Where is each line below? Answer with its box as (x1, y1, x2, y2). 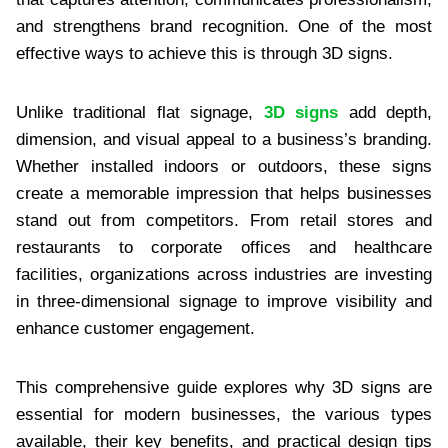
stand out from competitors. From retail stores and (16, 210, 432, 230)
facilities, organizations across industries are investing (16, 264, 432, 284)
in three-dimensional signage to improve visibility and (16, 291, 432, 311)
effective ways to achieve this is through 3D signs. (16, 43, 393, 63)
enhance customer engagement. (16, 318, 255, 338)
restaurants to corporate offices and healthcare (16, 237, 432, 257)
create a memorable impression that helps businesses (16, 183, 432, 203)
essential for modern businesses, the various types (16, 404, 432, 424)
